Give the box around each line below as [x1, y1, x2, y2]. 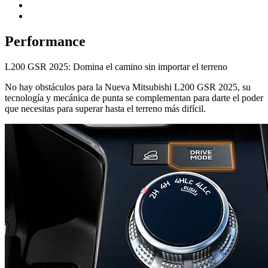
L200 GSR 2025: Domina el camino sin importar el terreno [5, 61, 227, 72]
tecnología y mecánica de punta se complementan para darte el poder [5, 92, 263, 103]
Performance [5, 33, 86, 50]
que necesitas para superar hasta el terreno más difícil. [5, 103, 206, 114]
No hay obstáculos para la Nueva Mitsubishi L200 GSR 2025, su [5, 81, 251, 92]
